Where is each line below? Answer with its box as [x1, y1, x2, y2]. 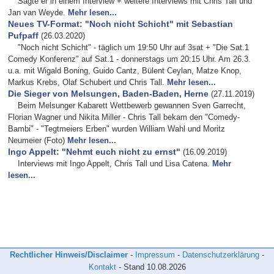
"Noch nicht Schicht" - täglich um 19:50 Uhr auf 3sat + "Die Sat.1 [17, 43, 249, 53]
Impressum [135, 250, 175, 259]
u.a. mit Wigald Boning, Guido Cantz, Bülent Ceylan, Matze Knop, [7, 66, 242, 76]
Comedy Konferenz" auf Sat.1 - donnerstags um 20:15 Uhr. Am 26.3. [7, 54, 251, 64]
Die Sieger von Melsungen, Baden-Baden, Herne [7, 89, 209, 99]
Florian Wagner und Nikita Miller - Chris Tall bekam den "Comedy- [7, 113, 240, 122]
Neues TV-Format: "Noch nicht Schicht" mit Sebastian [7, 19, 233, 29]
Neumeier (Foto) [7, 136, 65, 146]
